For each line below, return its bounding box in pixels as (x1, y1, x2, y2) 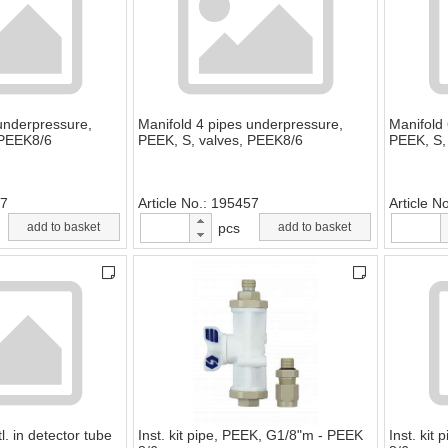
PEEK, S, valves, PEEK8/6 (138, 132, 303, 149)
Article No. (138, 195, 203, 212)
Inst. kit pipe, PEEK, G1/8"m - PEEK (138, 427, 363, 444)
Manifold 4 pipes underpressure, (138, 116, 343, 133)
